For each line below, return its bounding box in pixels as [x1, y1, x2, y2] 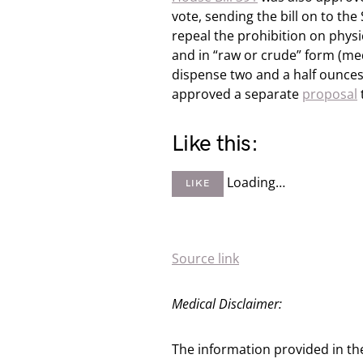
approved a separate [172, 85, 302, 103]
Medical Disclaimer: [172, 295, 282, 313]
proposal [302, 85, 357, 103]
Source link [172, 250, 239, 267]
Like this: [172, 130, 258, 157]
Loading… [226, 173, 285, 192]
